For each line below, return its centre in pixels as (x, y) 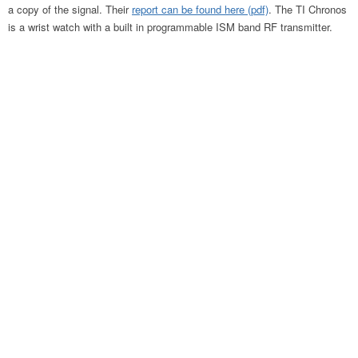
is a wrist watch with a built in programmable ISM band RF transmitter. (170, 27)
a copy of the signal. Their (70, 9)
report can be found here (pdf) (200, 9)
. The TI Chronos (308, 9)
